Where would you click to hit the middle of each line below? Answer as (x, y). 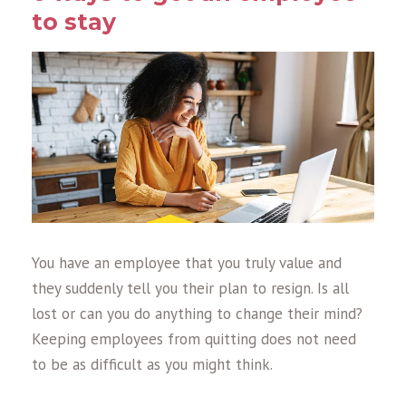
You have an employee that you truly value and (187, 262)
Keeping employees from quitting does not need (194, 338)
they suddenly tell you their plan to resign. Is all (190, 288)
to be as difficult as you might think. (152, 364)
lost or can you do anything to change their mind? (197, 313)
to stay (74, 21)
